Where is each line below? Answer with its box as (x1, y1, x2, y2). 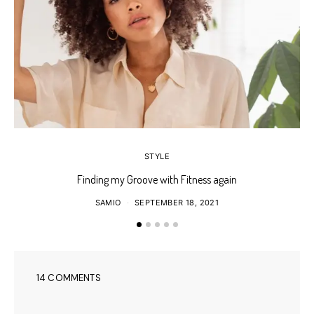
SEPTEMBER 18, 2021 (135, 198, 219, 208)
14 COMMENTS (36, 272, 101, 285)
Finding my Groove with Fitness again (77, 172, 237, 187)
